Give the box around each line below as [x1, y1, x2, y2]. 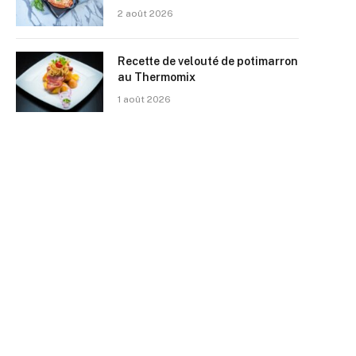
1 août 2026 [118, 94, 171, 105]
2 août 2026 [118, 8, 173, 19]
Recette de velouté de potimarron [118, 55, 298, 68]
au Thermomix [118, 71, 195, 83]
